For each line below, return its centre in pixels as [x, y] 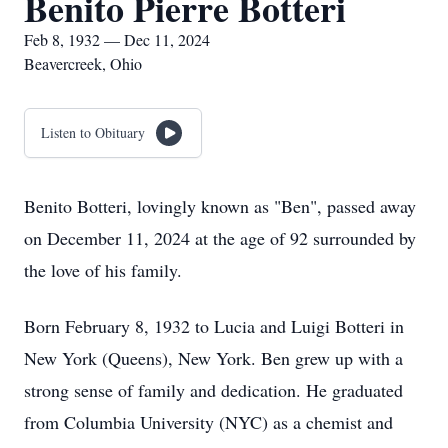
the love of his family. [103, 270]
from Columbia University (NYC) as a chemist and [208, 422]
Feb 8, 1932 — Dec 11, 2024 [117, 39]
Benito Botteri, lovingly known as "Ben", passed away [220, 206]
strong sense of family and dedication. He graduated [213, 390]
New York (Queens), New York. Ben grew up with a [213, 358]
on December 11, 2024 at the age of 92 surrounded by [220, 238]
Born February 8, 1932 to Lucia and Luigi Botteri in [214, 326]
